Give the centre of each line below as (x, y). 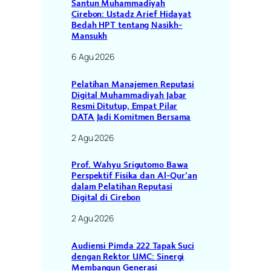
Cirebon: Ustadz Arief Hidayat (132, 14)
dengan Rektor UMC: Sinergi (128, 256)
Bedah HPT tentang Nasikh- (127, 25)
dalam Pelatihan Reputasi (122, 187)
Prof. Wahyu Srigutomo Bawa (130, 165)
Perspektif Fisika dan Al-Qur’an (134, 176)
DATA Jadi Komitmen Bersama (131, 116)
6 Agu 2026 (93, 57)
